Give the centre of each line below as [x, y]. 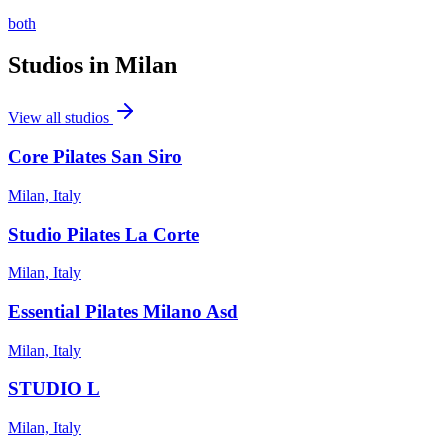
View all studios [60, 118]
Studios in [61, 65]
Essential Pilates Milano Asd [123, 311]
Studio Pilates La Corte [103, 234]
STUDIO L [54, 389]
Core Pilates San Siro [95, 157]
